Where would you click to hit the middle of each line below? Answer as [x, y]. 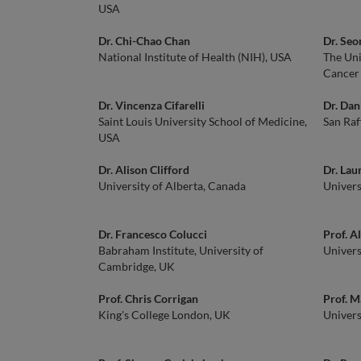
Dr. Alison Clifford [144, 170]
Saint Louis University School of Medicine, [203, 121]
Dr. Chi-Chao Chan [144, 41]
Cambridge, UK [137, 266]
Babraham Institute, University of [181, 250]
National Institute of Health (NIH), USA [195, 57]
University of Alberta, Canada [172, 186]
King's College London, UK [164, 315]
